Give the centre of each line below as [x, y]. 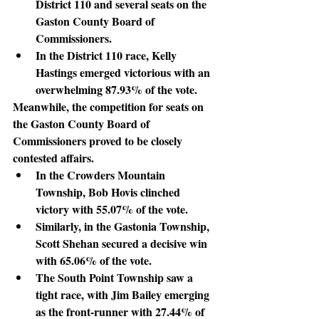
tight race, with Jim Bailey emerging [124, 294]
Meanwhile [40, 106]
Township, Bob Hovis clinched [109, 192]
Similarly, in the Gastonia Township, [124, 226]
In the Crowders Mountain [102, 174]
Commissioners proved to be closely [99, 140]
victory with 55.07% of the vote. [112, 209]
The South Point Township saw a [116, 277]
